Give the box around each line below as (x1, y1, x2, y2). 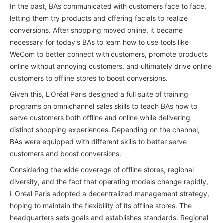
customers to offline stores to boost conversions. (10, 73, 168, 82)
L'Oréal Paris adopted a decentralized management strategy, (10, 189, 209, 198)
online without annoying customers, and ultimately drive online (10, 61, 212, 70)
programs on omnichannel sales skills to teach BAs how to (10, 101, 197, 110)
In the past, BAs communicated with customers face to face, (10, 1, 206, 10)
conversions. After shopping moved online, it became (10, 25, 183, 34)
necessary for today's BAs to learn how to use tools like (10, 37, 189, 46)
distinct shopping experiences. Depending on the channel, (10, 125, 200, 134)
